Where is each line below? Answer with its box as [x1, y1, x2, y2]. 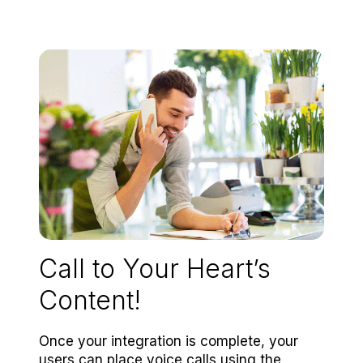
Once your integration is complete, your [39, 332, 298, 349]
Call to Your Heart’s [39, 252, 271, 284]
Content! [39, 284, 141, 316]
